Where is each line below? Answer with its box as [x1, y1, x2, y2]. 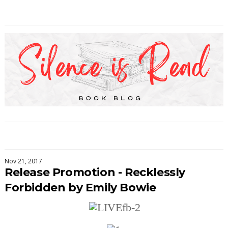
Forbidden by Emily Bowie [4, 180, 156, 194]
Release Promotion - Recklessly [4, 165, 185, 179]
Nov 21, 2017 [4, 156, 42, 165]
